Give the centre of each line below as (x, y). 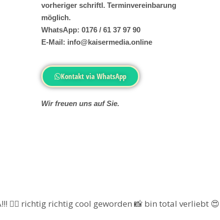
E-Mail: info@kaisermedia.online (97, 42)
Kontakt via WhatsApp (94, 76)
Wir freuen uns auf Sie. (80, 104)
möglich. (57, 18)
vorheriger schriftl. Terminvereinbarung (109, 5)
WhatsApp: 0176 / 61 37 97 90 (91, 30)
